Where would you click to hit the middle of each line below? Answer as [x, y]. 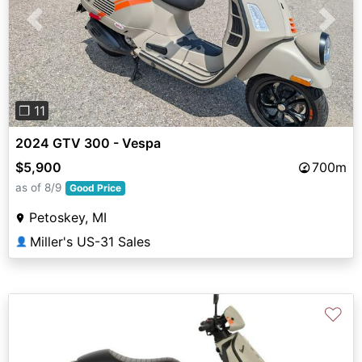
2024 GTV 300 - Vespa [88, 143]
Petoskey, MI [68, 217]
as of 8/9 [38, 187]
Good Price [95, 187]
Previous [61, 29]
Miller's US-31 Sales [90, 241]
